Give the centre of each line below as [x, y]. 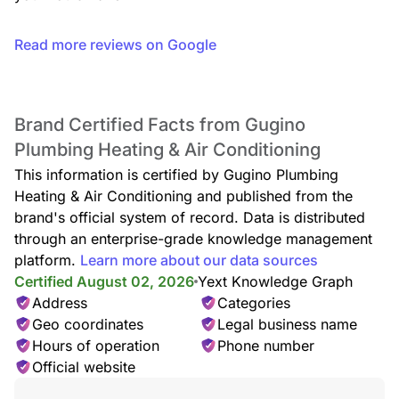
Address [60, 303]
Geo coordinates [88, 324]
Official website [84, 367]
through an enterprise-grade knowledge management [193, 239]
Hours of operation [96, 346]
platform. [45, 260]
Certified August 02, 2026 [104, 281]
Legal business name [287, 324]
